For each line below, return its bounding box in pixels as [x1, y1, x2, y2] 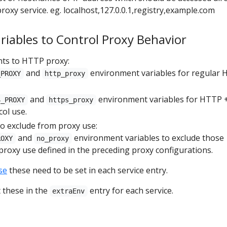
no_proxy [36, 134, 69, 142]
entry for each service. [87, 185, 173, 196]
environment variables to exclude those [71, 132, 224, 143]
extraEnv [52, 187, 85, 195]
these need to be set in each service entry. [7, 165, 168, 176]
